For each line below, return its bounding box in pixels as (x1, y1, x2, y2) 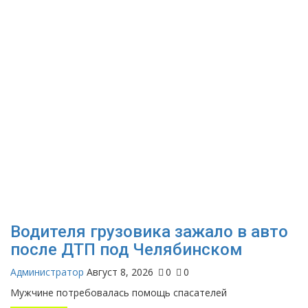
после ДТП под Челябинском (10, 240, 243, 260)
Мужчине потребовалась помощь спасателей (10, 286, 227, 300)
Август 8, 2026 (87, 265, 153, 279)
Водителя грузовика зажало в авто (10, 222, 288, 242)
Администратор (10, 265, 84, 279)
